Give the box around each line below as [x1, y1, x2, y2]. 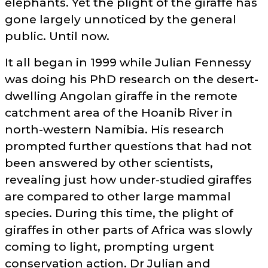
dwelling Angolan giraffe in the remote [5, 89, 237, 103]
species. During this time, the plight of [5, 206, 233, 221]
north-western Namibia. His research [5, 122, 224, 137]
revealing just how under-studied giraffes [5, 172, 252, 187]
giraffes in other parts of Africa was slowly [5, 223, 252, 237]
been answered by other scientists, [5, 156, 213, 170]
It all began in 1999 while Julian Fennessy [5, 55, 251, 70]
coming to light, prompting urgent [5, 239, 214, 254]
